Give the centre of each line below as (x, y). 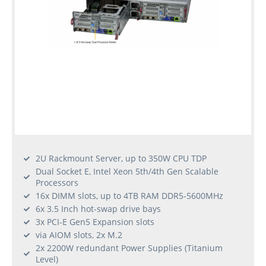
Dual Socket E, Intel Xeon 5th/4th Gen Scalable (127, 172)
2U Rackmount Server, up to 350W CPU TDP (121, 159)
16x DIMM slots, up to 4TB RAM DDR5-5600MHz (129, 196)
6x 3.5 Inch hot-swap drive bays (98, 209)
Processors (57, 183)
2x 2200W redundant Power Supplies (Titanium (129, 248)
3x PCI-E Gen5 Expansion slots (95, 222)
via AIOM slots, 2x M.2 (79, 235)
